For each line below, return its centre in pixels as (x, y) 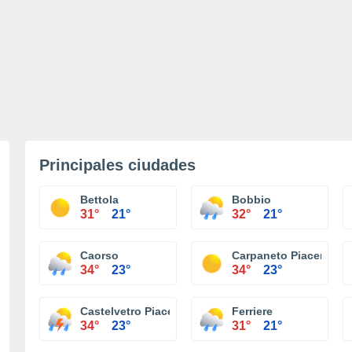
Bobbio (251, 200)
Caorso (99, 255)
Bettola (99, 200)
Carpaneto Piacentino (290, 255)
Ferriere (252, 311)
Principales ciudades (117, 165)
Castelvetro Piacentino (141, 311)
